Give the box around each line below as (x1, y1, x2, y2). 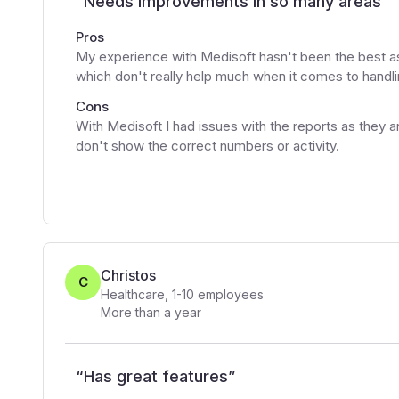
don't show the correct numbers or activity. (76, 137, 339, 154)
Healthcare (101, 287, 165, 302)
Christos (101, 266, 156, 284)
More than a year (101, 305, 201, 320)
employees (194, 287, 264, 302)
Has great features (84, 367, 228, 386)
